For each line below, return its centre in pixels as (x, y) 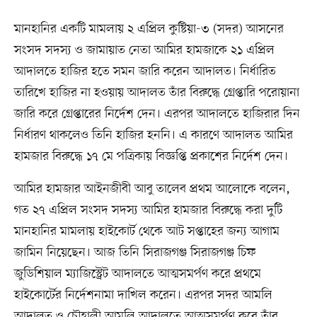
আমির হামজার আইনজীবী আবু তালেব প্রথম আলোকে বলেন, (152, 189)
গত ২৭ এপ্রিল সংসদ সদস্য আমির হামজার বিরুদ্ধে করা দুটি (148, 211)
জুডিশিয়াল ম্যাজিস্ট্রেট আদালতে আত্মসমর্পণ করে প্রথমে (137, 274)
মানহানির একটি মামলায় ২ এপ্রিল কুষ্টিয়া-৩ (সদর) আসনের (149, 29)
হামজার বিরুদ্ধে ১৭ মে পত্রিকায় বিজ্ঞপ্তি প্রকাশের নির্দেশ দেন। (151, 157)
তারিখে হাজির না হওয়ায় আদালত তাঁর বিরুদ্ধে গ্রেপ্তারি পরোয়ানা (156, 93)
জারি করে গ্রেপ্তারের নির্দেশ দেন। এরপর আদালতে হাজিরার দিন (157, 114)
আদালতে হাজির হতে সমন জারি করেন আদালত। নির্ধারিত (145, 72)
